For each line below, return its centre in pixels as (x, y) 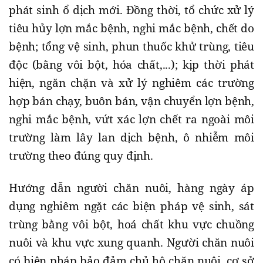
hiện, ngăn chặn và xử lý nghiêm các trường (131, 83)
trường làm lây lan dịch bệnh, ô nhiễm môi (131, 138)
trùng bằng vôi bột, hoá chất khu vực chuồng (131, 225)
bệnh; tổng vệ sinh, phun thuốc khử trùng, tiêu (131, 47)
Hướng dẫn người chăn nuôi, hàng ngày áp (131, 188)
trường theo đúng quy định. (81, 156)
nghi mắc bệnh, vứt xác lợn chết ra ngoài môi (131, 119)
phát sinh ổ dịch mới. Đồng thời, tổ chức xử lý (131, 10)
